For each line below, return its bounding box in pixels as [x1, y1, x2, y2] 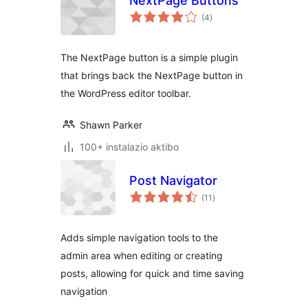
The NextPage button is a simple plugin [60, 52, 238, 63]
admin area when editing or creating [60, 250, 223, 261]
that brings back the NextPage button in [60, 69, 243, 81]
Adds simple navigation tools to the [60, 232, 218, 243]
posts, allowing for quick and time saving [60, 267, 244, 279]
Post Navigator [129, 173, 217, 188]
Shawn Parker [80, 119, 142, 131]
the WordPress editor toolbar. [60, 87, 191, 99]
